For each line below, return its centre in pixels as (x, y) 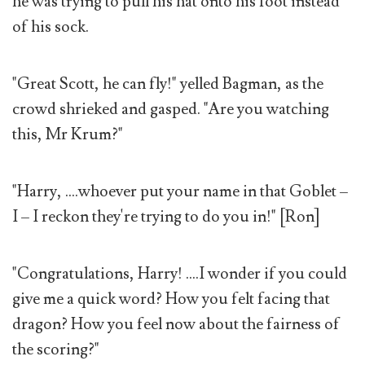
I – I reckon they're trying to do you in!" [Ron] (166, 216)
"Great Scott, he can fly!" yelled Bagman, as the (168, 84)
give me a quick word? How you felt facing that (171, 299)
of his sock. (51, 26)
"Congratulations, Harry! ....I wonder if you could (180, 274)
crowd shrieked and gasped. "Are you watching (171, 109)
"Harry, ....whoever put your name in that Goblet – (180, 191)
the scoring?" (56, 350)
